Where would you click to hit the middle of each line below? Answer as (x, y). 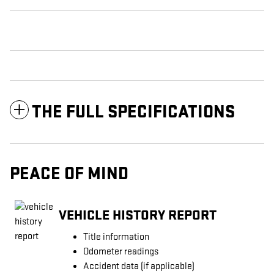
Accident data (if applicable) (139, 267)
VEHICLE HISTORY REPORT (138, 215)
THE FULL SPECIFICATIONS (133, 113)
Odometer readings (121, 252)
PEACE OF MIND (69, 174)
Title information (116, 237)
